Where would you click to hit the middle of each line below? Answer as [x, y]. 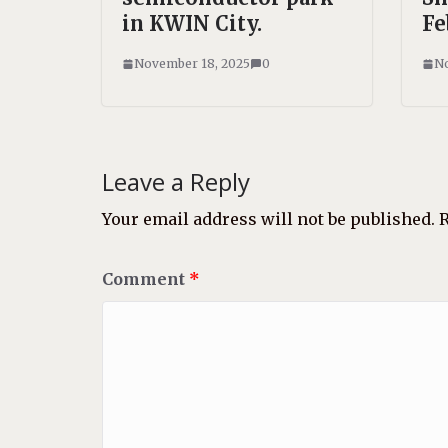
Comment [145, 279]
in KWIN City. [192, 23]
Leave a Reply [176, 181]
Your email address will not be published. [268, 219]
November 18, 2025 [192, 63]
